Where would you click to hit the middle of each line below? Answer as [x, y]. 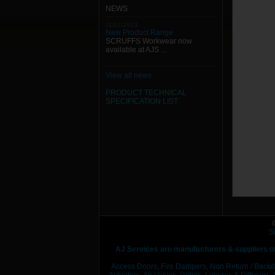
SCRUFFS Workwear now [149, 41]
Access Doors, [135, 266]
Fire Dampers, [184, 266]
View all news [129, 76]
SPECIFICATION [133, 101]
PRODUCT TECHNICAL [146, 93]
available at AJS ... [136, 50]
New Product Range [139, 33]
